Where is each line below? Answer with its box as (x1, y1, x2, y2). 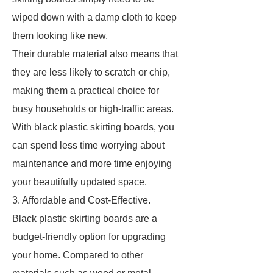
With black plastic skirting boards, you (12, 122, 174, 132)
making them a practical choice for (12, 85, 159, 96)
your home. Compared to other (12, 250, 143, 260)
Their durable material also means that (12, 49, 178, 59)
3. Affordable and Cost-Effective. (12, 195, 151, 205)
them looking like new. (12, 30, 108, 41)
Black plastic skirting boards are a (12, 213, 157, 224)
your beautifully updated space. (12, 177, 147, 187)
